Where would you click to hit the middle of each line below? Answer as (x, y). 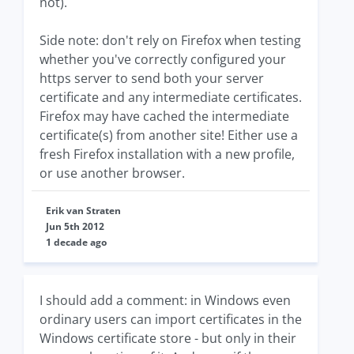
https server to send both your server (152, 79)
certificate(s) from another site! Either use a (169, 136)
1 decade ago (76, 243)
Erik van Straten (83, 211)
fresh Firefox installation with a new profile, (167, 154)
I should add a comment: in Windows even (165, 301)
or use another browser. (112, 173)
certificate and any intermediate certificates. (171, 98)
